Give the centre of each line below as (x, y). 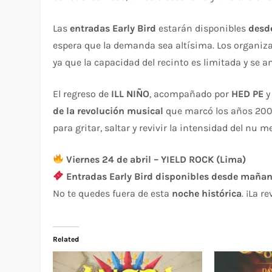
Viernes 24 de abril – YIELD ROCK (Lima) (156, 159)
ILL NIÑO (131, 93)
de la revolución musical (108, 110)
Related (66, 239)
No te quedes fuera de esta (113, 193)
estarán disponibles (202, 28)
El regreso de (82, 93)
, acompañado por (191, 93)
